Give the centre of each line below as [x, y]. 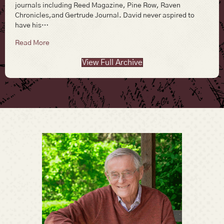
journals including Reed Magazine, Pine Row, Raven [98, 5]
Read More [32, 43]
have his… [32, 25]
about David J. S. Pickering [92, 42]
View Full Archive [112, 62]
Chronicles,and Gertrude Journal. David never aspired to [105, 15]
